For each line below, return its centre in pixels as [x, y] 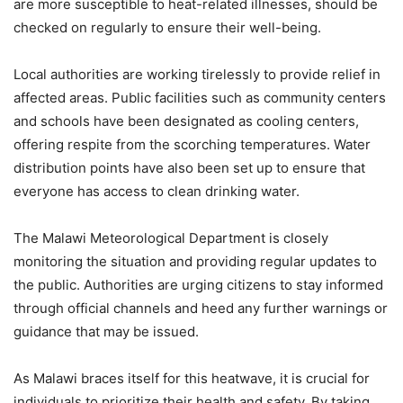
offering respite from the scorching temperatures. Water [192, 145]
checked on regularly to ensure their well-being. [167, 28]
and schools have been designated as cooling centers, [186, 121]
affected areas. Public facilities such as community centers [200, 98]
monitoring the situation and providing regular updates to [195, 262]
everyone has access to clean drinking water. [157, 192]
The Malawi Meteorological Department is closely [171, 238]
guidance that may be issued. [106, 332]
